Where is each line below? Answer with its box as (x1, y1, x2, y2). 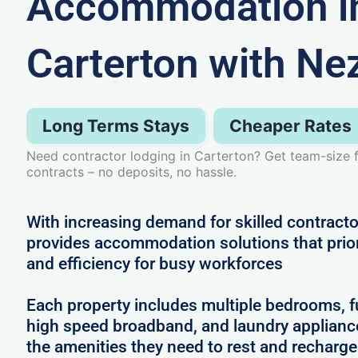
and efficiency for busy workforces (26, 253, 283, 273)
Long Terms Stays (42, 115, 189, 136)
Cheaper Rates (229, 115, 352, 136)
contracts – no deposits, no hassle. (26, 163, 237, 180)
